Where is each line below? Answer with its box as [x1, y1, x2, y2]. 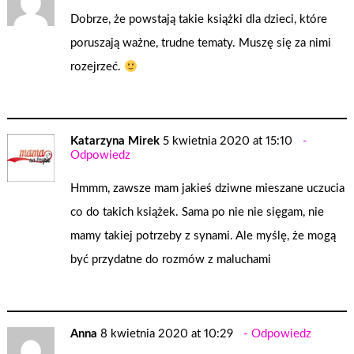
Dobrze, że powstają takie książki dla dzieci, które [70, 13, 328, 26]
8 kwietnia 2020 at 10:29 [100, 327, 234, 340]
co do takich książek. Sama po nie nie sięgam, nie [70, 206, 325, 219]
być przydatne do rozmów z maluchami [70, 254, 272, 266]
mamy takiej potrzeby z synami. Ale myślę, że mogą [70, 230, 337, 243]
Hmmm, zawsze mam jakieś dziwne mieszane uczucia [70, 183, 345, 195]
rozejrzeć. [70, 61, 125, 73]
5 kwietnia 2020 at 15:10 [163, 134, 293, 147]
